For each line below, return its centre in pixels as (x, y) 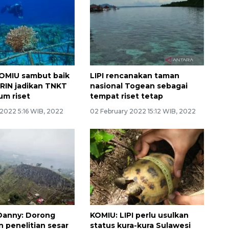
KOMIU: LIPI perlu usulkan (139, 215)
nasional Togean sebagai (139, 86)
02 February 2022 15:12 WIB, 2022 (143, 111)
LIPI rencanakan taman (134, 75)
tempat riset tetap (126, 96)
